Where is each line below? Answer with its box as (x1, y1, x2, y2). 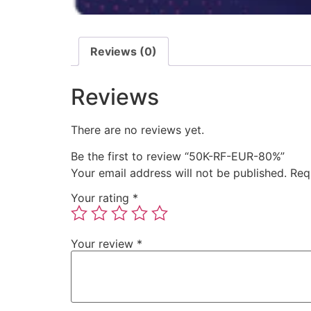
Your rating (71, 191, 133, 205)
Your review (71, 237, 137, 251)
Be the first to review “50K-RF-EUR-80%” (71, 149, 285, 164)
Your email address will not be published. (71, 166, 287, 180)
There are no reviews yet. (71, 122, 204, 137)
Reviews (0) (90, 44, 157, 59)
